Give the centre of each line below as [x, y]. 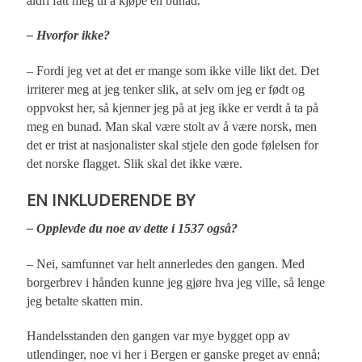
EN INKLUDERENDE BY [111, 199]
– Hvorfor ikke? [69, 35]
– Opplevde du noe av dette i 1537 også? [133, 228]
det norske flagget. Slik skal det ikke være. [135, 163]
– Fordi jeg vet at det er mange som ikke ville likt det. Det [173, 70]
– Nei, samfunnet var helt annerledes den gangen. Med [166, 263]
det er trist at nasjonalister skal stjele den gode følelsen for [173, 145]
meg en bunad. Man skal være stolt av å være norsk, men [172, 126]
